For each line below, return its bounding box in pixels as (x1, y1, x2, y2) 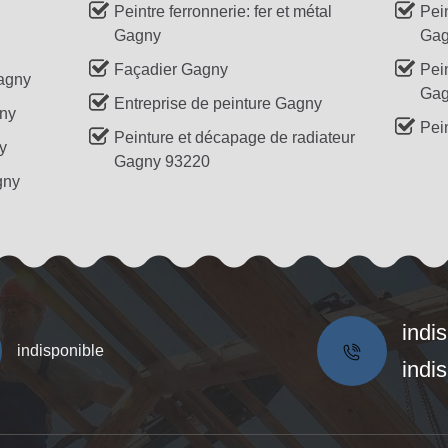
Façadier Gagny (114, 60, 229, 78)
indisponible (16, 341, 104, 359)
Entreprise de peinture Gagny (114, 94, 323, 112)
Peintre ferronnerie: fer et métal (114, 2, 333, 20)
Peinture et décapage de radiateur (114, 128, 356, 146)
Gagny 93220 (114, 152, 211, 170)
